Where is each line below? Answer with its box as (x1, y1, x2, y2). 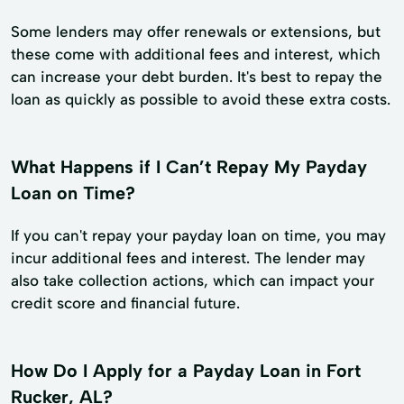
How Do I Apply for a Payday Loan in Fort (11, 359, 361, 381)
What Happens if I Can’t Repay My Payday (11, 155, 367, 178)
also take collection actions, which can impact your (11, 271, 374, 289)
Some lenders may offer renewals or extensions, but (11, 22, 381, 41)
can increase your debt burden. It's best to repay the (11, 67, 382, 86)
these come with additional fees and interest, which (11, 44, 381, 63)
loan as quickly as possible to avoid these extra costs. (11, 89, 390, 108)
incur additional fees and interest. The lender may (11, 248, 365, 267)
